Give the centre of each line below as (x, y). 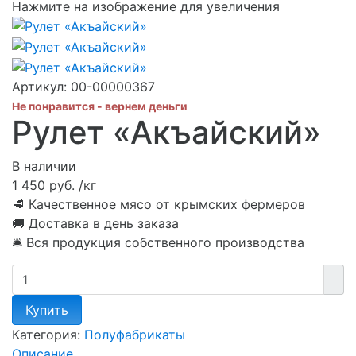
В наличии (44, 166)
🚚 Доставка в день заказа (95, 223)
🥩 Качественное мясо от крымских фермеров (159, 204)
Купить (47, 310)
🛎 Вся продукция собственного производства (158, 242)
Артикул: (41, 86)
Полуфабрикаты (135, 334)
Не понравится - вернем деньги (100, 106)
